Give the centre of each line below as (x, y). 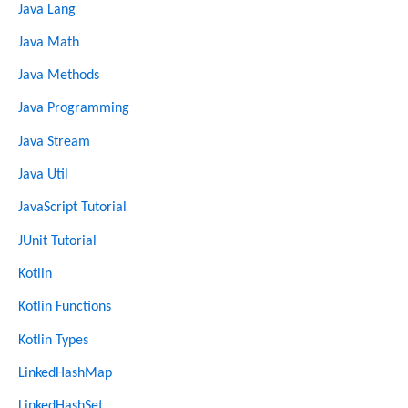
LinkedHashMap (65, 373)
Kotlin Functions (65, 307)
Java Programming (74, 109)
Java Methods (59, 76)
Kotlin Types (53, 340)
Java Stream (54, 142)
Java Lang (47, 10)
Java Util (43, 175)
